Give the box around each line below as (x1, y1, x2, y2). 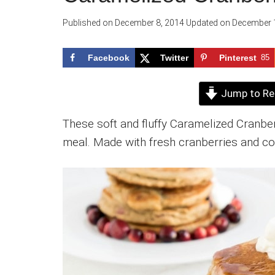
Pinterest (219, 53, 257, 63)
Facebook (88, 53, 130, 63)
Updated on (186, 18, 230, 28)
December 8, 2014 (113, 18, 184, 28)
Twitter (160, 53, 188, 63)
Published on (63, 18, 113, 28)
